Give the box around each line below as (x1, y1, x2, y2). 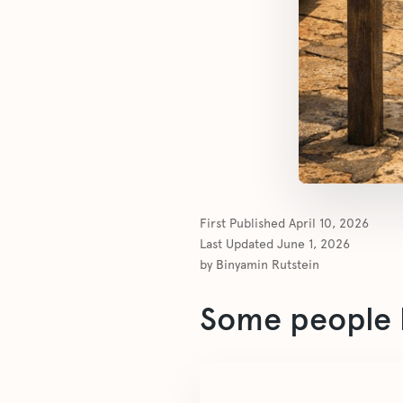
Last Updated (200, 237, 277, 252)
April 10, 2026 (289, 216, 369, 231)
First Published (200, 216, 289, 231)
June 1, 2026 (277, 237, 350, 252)
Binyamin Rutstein (216, 257, 319, 273)
